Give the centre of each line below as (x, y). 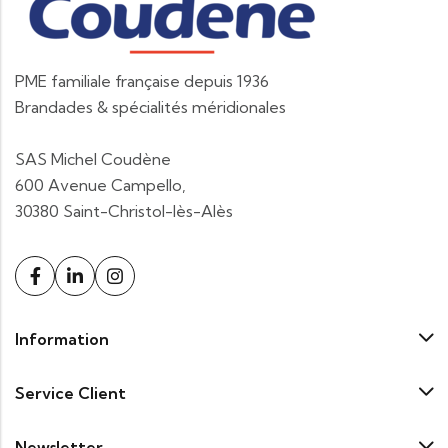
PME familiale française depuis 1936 (142, 81)
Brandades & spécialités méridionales (150, 107)
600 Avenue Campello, (100, 185)
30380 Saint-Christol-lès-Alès (124, 211)
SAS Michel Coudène (93, 159)
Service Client (70, 393)
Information (62, 339)
